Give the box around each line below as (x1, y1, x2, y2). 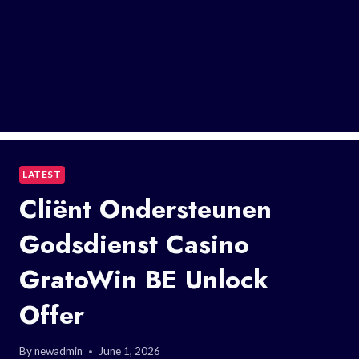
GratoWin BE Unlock (19, 260, 268, 298)
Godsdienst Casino (19, 225, 249, 263)
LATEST (22, 167, 62, 180)
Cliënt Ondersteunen (19, 190, 272, 228)
